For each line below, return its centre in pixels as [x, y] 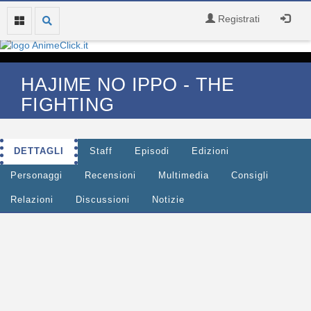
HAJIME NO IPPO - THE [128, 85]
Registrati [237, 19]
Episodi [152, 151]
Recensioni [110, 176]
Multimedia [184, 176]
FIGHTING [68, 105]
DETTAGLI [39, 151]
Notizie [168, 200]
